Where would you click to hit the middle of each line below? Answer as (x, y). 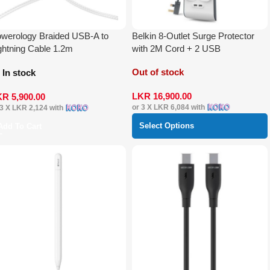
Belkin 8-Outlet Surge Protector (193, 36)
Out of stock (158, 72)
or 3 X (143, 107)
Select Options (166, 125)
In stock (19, 72)
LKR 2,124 (30, 108)
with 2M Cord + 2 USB (176, 48)
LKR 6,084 (171, 107)
